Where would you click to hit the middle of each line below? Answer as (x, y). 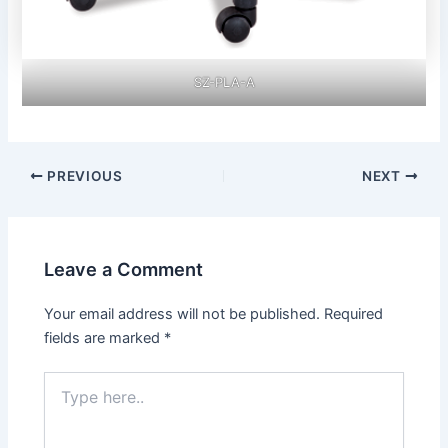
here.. (62, 400)
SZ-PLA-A (224, 81)
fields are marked (104, 337)
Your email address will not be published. (182, 313)
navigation (42, 198)
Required (354, 313)
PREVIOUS (83, 175)
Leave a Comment (124, 268)
